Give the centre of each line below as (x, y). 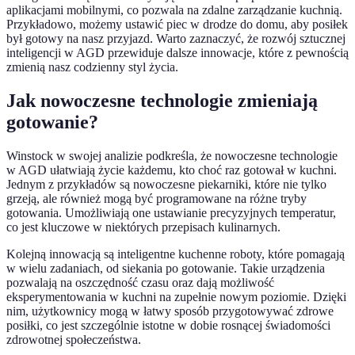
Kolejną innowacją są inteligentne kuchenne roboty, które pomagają (176, 254)
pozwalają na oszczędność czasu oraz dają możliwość (140, 283)
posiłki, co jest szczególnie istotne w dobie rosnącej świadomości (168, 326)
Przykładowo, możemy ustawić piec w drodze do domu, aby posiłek (177, 25)
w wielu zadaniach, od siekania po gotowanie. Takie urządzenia (166, 269)
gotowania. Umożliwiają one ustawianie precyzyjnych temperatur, (171, 213)
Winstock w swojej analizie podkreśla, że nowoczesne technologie (172, 156)
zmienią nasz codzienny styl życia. (92, 67)
